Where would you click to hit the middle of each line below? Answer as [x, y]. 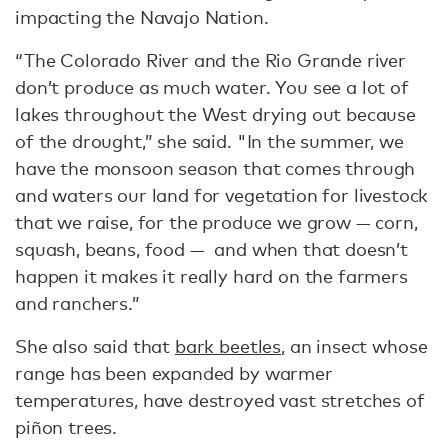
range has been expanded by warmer [174, 373]
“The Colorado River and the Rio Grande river [210, 60]
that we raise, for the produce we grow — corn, [216, 222]
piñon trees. [66, 427]
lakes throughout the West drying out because [215, 114]
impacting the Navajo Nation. [144, 17]
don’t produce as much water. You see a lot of [212, 87]
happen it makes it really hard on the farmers [211, 276]
